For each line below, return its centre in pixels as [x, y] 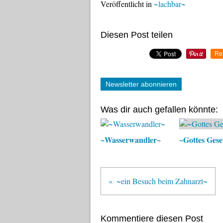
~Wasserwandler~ [131, 140]
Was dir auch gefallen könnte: [159, 110]
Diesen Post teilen [137, 35]
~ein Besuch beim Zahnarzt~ [162, 181]
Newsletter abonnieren [141, 84]
